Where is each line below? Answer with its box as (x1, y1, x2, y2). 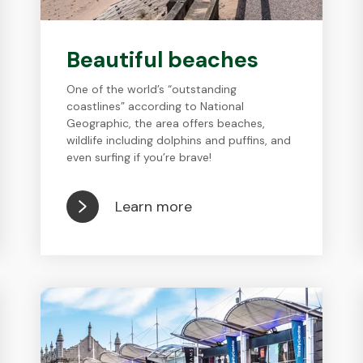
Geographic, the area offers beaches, (66, 116, 266, 130)
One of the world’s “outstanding (66, 82, 237, 96)
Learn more (115, 196, 193, 216)
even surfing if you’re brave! (66, 150, 212, 164)
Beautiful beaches (66, 45, 259, 74)
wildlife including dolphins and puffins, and (66, 133, 292, 147)
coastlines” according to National (66, 99, 245, 113)
